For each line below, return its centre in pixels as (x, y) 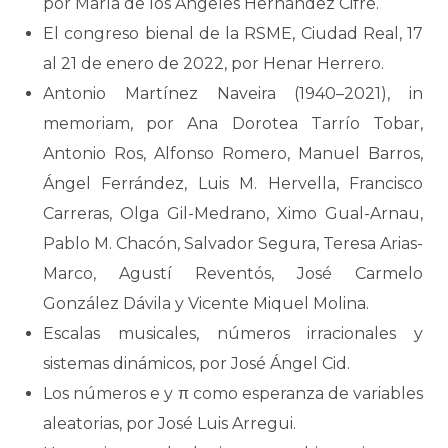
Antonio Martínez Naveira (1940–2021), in (233, 93)
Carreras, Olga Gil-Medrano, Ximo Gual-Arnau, (233, 213)
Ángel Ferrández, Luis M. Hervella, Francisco (233, 183)
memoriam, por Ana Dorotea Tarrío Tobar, (233, 123)
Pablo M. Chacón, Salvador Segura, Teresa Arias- (233, 243)
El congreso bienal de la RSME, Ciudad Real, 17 (233, 33)
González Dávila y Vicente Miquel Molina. (206, 303)
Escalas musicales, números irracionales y (233, 333)
